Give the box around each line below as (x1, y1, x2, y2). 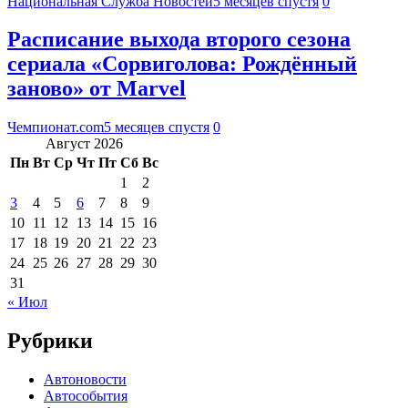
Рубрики (7, 329, 93, 353)
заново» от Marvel (7, 76, 186, 101)
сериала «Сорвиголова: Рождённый (7, 52, 357, 76)
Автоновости (44, 372, 127, 388)
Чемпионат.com (7, 119, 104, 136)
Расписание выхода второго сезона (7, 27, 351, 52)
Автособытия (44, 388, 127, 404)
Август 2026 (46, 136, 123, 152)
